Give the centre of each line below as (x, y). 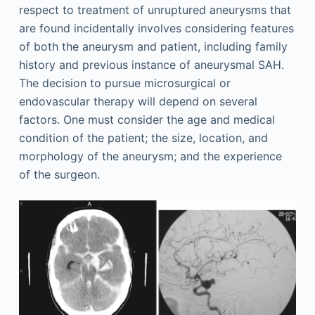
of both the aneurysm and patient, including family (153, 46)
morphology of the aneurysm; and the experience (150, 156)
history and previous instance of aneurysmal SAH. (151, 64)
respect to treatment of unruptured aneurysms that (155, 9)
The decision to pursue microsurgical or (124, 83)
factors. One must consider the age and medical (147, 119)
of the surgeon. (59, 174)
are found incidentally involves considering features (156, 28)
